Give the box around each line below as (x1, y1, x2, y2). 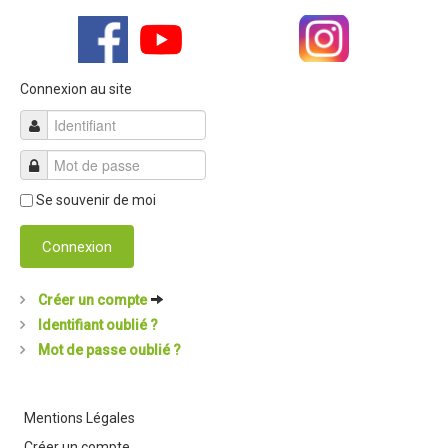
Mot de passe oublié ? (35, 342, 181, 359)
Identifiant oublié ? (35, 317, 158, 334)
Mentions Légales (24, 410, 135, 427)
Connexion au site (20, 81, 132, 98)
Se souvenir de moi (36, 192, 156, 209)
